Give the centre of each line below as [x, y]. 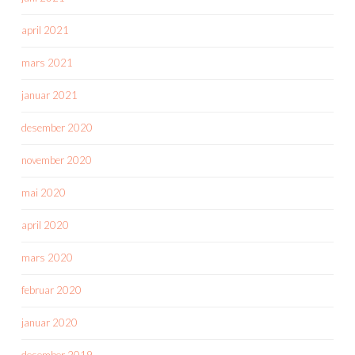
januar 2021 [50, 95]
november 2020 [57, 160]
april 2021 [45, 30]
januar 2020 [50, 322]
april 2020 [45, 225]
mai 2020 [44, 192]
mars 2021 [47, 62]
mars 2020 [47, 257]
